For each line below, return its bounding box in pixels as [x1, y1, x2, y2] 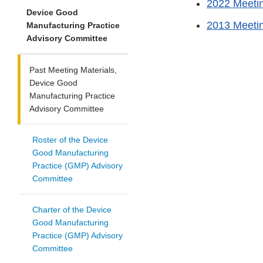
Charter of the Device [32, 205, 112, 215]
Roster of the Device [32, 135, 108, 145]
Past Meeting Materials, [29, 65, 117, 75]
